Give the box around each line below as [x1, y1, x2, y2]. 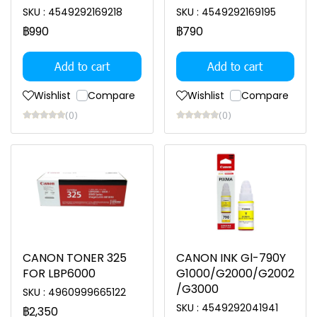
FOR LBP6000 [23, 265, 96, 282]
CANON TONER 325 [23, 250, 127, 266]
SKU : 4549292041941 [175, 301, 278, 315]
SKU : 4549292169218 [23, 5, 122, 19]
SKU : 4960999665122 [23, 285, 126, 299]
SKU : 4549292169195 [175, 5, 276, 19]
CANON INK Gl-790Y [175, 250, 286, 266]
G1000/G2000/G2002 [175, 265, 294, 282]
